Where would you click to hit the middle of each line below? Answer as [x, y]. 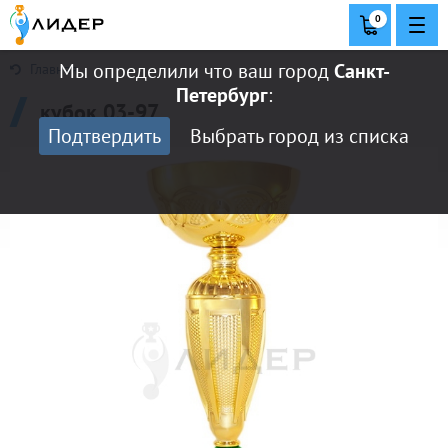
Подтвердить [104, 136]
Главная [52, 69]
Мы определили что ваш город [196, 71]
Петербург [222, 95]
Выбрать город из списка [299, 136]
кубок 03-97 [99, 112]
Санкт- [361, 71]
